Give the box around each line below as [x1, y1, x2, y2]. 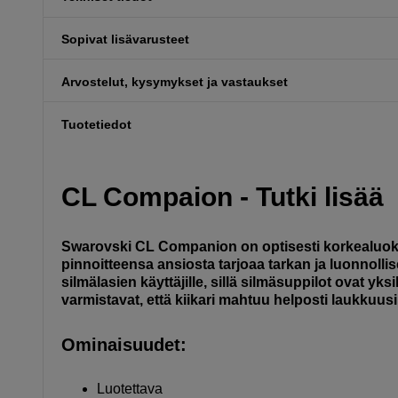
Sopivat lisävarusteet [61, 31, 189, 46]
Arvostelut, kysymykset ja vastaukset [61, 74, 288, 89]
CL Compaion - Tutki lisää [61, 181, 384, 211]
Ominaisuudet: [61, 334, 187, 354]
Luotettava [97, 380, 163, 396]
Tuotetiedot [61, 116, 131, 131]
